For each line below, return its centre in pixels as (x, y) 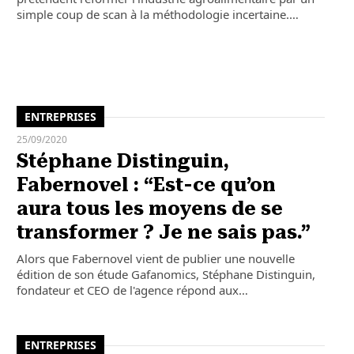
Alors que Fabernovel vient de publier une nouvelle (155, 259)
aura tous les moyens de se (149, 209)
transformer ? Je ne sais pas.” (163, 233)
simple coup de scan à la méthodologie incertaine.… (157, 14)
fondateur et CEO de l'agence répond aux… (132, 290)
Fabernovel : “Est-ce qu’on (146, 185)
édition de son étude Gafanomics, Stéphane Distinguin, (166, 275)
